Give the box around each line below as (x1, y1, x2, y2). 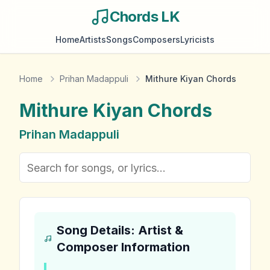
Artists (80, 34, 106, 45)
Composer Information (56, 240, 190, 254)
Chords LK (109, 8, 180, 25)
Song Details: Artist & (56, 223, 183, 237)
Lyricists (180, 34, 215, 45)
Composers (133, 34, 180, 45)
